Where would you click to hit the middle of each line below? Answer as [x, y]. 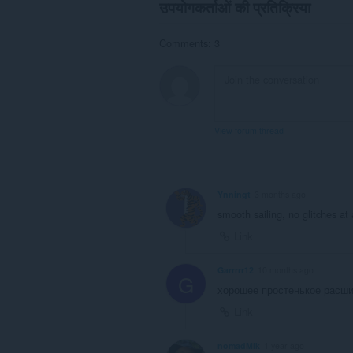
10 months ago [286, 270]
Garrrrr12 [236, 270]
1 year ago [284, 345]
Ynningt [234, 195]
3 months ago [280, 195]
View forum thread [249, 130]
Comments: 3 [190, 43]
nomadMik [239, 345]
